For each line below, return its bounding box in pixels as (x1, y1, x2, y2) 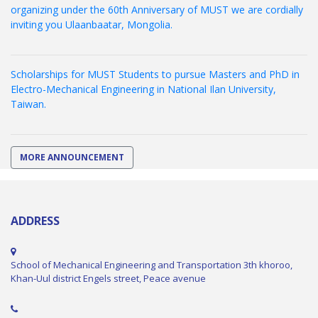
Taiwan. (11, 97, 46, 111)
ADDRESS (11, 212, 60, 229)
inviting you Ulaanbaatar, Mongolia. (11, 17, 172, 31)
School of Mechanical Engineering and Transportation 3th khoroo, (11, 258, 292, 271)
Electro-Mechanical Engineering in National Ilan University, (11, 82, 276, 96)
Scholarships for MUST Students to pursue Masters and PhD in (11, 67, 300, 81)
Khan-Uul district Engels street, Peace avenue (11, 271, 206, 285)
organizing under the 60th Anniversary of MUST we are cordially (11, 2, 303, 16)
